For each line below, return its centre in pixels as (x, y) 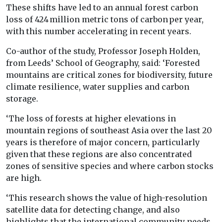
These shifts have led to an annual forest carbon (102, 8)
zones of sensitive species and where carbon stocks (110, 166)
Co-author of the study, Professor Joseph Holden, (103, 51)
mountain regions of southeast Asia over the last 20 (109, 131)
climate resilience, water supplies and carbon (98, 87)
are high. (24, 178)
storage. (22, 99)
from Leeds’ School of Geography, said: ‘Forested (103, 63)
